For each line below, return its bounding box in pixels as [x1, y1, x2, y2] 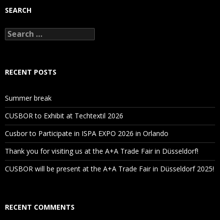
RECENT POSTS [5, 67, 56, 77]
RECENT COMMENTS [5, 202, 75, 212]
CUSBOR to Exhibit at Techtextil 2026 [5, 111, 123, 120]
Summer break [5, 93, 52, 103]
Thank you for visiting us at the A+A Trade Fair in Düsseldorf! [5, 146, 198, 156]
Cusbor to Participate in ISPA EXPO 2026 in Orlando [5, 129, 168, 138]
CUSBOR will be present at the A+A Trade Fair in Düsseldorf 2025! [5, 164, 214, 173]
